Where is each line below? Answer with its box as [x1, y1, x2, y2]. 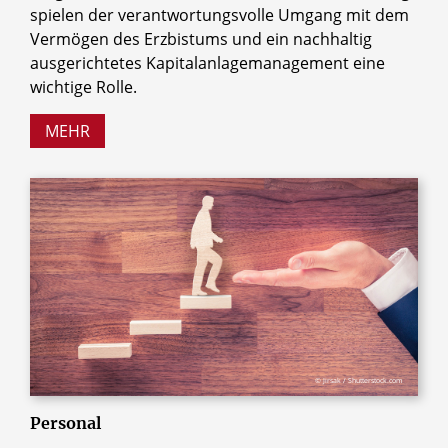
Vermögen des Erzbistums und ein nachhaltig [30, 28, 372, 51]
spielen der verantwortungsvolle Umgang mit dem [30, 4, 409, 27]
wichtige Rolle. [30, 76, 137, 99]
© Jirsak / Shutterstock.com [315, 376, 403, 386]
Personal [30, 413, 101, 434]
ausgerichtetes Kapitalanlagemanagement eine [30, 52, 385, 75]
